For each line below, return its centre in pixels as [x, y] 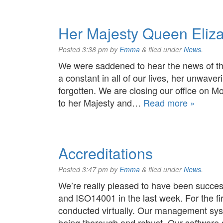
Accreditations [106, 153]
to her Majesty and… [101, 103]
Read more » [169, 103]
